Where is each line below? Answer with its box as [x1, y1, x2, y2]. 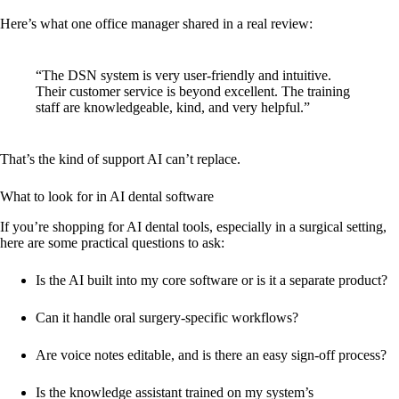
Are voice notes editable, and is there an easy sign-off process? [36, 347, 387, 362]
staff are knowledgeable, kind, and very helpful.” [36, 100, 310, 115]
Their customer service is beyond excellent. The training [36, 84, 350, 99]
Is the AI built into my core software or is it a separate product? [36, 273, 387, 288]
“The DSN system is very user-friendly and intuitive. [36, 68, 331, 83]
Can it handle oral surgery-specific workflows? [36, 310, 298, 325]
